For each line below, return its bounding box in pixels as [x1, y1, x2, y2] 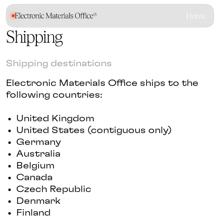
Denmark [16, 197, 60, 206]
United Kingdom [16, 114, 94, 123]
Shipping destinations [6, 59, 112, 68]
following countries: [6, 91, 102, 100]
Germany [16, 138, 61, 147]
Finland [16, 209, 51, 218]
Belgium [16, 162, 55, 170]
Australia [16, 150, 60, 159]
